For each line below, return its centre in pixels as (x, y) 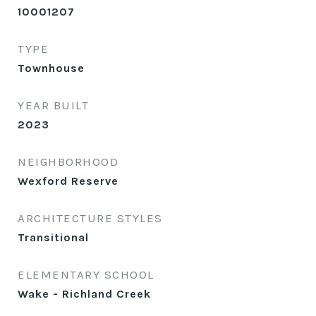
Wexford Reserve (68, 181)
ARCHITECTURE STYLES (90, 218)
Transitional (53, 237)
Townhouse (51, 68)
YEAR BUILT (53, 105)
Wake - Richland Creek (84, 294)
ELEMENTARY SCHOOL (86, 274)
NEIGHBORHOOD (68, 162)
